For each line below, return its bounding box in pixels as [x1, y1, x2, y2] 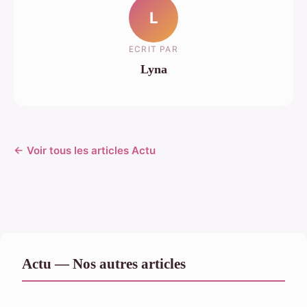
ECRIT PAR [129, 43, 178, 54]
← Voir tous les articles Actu [14, 144, 156, 158]
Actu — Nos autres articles [22, 256, 186, 272]
